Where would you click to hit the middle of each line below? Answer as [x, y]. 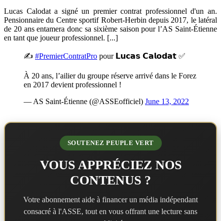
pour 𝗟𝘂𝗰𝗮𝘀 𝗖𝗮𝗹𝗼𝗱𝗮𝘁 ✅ [141, 56]
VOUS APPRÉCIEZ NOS [110, 165]
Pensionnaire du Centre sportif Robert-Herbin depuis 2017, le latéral [110, 20]
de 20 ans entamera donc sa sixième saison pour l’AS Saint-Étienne [110, 29]
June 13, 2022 [167, 101]
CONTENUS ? [110, 180]
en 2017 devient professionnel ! [73, 84]
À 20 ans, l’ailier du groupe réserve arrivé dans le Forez [110, 75]
